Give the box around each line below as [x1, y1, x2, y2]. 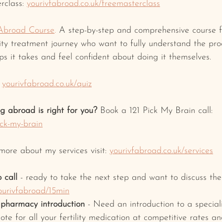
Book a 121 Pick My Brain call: [100, 106, 216, 115]
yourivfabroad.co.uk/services [110, 146, 213, 156]
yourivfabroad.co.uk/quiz [2, 79, 92, 89]
